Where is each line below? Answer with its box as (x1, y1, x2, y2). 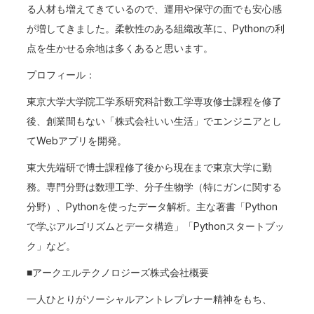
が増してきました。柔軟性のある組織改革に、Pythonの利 (27, 22, 285, 34)
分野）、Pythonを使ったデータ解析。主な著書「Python (27, 200, 278, 212)
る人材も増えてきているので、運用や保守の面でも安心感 (27, 3, 282, 15)
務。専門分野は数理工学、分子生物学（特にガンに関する (27, 181, 282, 193)
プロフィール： (27, 69, 96, 81)
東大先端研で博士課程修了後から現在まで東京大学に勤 (27, 161, 273, 173)
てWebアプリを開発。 (27, 135, 128, 146)
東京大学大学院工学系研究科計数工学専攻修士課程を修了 (27, 95, 282, 107)
